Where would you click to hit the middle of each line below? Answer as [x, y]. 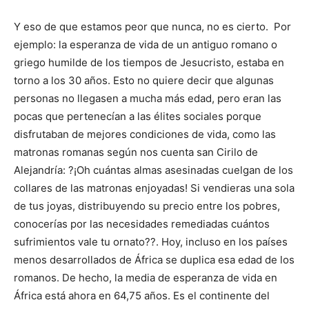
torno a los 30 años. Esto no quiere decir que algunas [144, 81]
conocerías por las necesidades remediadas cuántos [142, 224]
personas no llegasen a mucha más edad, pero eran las [148, 99]
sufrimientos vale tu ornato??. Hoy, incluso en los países [151, 242]
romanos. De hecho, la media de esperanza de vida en [146, 278]
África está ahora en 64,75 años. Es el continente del [142, 296]
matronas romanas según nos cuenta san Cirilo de [136, 152]
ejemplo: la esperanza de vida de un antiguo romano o [146, 45]
